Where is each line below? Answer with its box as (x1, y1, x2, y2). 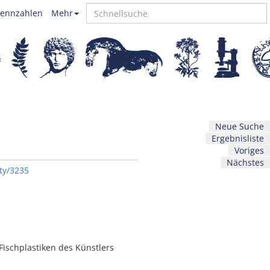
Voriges (234, 145, 264, 156)
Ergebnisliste (212, 133, 264, 144)
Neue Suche (215, 121, 264, 132)
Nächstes (227, 157, 264, 168)
